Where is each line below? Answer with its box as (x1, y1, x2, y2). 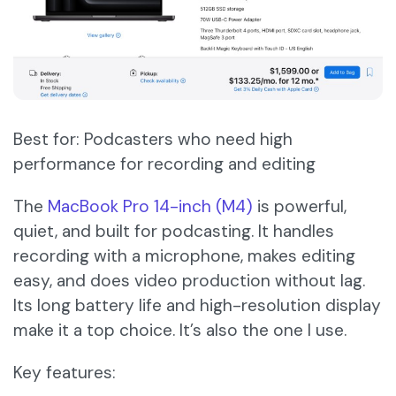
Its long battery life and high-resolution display (13, 294, 381, 317)
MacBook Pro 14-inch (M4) (48, 195, 253, 218)
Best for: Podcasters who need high (13, 128, 293, 151)
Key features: (13, 362, 116, 385)
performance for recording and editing (13, 153, 316, 176)
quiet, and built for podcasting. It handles (13, 220, 334, 243)
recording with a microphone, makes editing (13, 245, 355, 268)
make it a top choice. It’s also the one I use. (13, 319, 346, 342)
